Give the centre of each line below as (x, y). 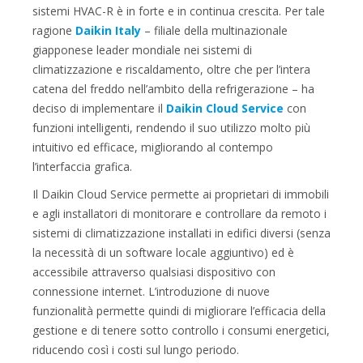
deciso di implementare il (99, 108)
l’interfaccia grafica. (82, 167)
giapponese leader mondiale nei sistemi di (142, 50)
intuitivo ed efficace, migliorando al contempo (153, 147)
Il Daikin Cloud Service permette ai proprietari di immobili (181, 194)
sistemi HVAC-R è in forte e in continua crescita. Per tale (179, 11)
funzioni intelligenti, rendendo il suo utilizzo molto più (171, 128)
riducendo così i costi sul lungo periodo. (136, 350)
